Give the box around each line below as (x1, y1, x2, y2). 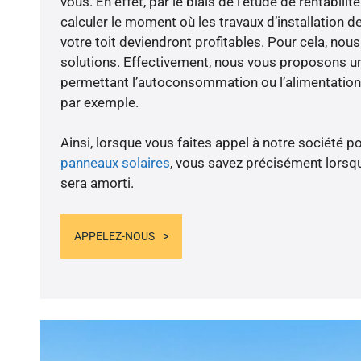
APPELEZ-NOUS (73, 229, 155, 243)
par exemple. (60, 94, 139, 111)
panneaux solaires (60, 155, 170, 172)
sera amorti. (60, 175, 134, 192)
